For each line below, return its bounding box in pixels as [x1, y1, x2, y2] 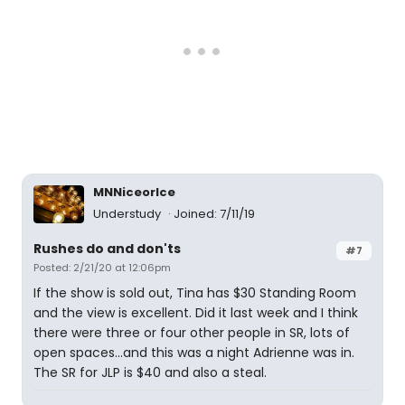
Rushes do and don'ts [33, 240, 181, 258]
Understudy [93, 205, 164, 222]
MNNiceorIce [93, 184, 175, 201]
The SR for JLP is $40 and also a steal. [33, 363, 267, 381]
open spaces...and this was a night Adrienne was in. [33, 344, 354, 362]
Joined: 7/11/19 [174, 205, 255, 222]
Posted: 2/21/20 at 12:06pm [33, 260, 171, 275]
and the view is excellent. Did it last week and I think [33, 304, 358, 322]
